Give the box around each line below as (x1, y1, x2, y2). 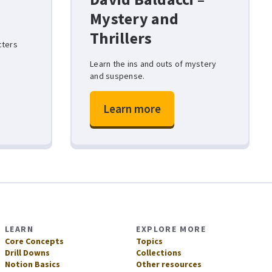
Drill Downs (4, 247, 50, 258)
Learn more (103, 101, 161, 116)
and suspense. (90, 70, 145, 81)
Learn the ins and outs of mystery (90, 58, 217, 69)
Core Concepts (4, 236, 64, 246)
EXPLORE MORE (136, 223, 206, 234)
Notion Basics (4, 259, 60, 270)
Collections (136, 247, 182, 258)
